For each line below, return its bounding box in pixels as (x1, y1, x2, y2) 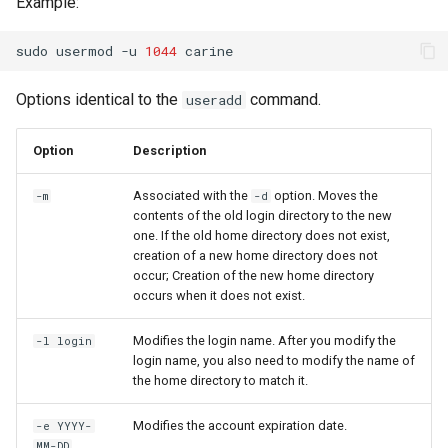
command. (246, 90, 321, 109)
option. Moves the (271, 188, 379, 203)
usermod (56, 41, 113, 60)
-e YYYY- (36, 419, 93, 433)
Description (133, 143, 206, 158)
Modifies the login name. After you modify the (133, 333, 396, 348)
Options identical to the (16, 90, 182, 109)
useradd (186, 91, 242, 109)
